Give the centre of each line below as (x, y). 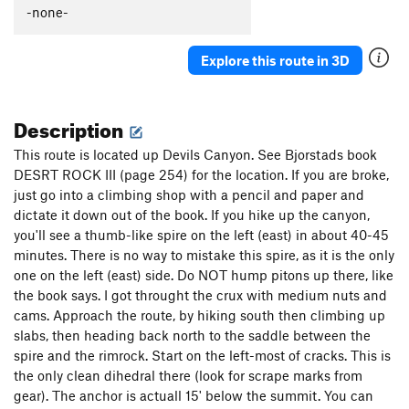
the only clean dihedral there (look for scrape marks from (188, 376)
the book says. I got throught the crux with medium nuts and (200, 295)
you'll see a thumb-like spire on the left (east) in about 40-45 (201, 235)
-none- (47, 12)
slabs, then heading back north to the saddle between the (192, 336)
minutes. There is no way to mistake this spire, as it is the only (204, 255)
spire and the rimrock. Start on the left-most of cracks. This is (202, 356)
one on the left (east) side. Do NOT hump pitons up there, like (204, 275)
